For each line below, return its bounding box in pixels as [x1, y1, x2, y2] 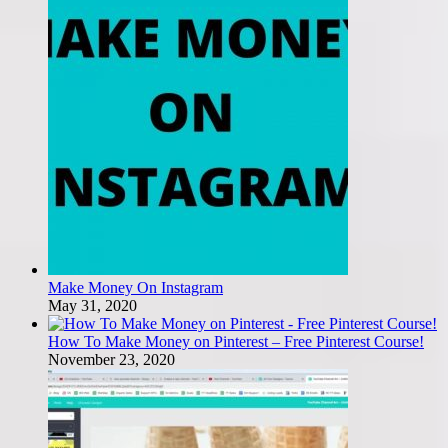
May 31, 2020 [48, 296, 137, 314]
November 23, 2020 [48, 350, 175, 368]
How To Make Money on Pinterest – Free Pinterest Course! [48, 332, 424, 350]
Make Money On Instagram [48, 278, 223, 296]
